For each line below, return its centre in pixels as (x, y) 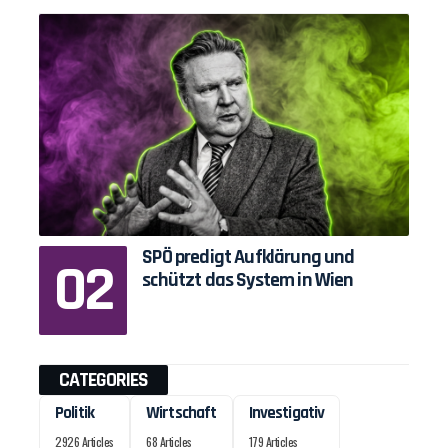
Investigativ (286, 412)
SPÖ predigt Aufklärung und (248, 257)
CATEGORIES (103, 379)
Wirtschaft (181, 412)
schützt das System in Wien (248, 280)
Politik (75, 412)
